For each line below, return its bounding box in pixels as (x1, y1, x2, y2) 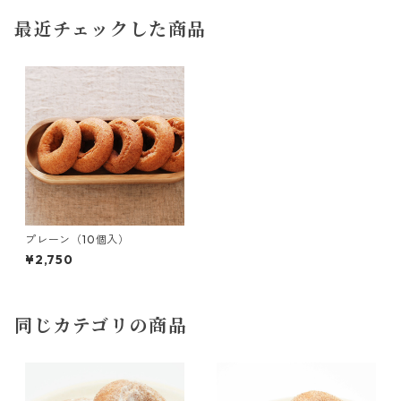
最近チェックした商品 (14, 19, 208, 40)
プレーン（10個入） (25, 233, 130, 246)
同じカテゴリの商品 (14, 315, 188, 337)
